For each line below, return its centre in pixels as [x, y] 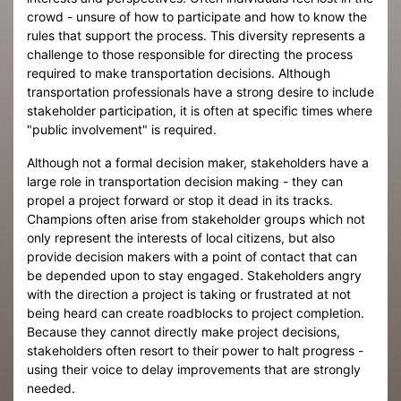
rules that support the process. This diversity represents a [196, 35]
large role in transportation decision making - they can [185, 181]
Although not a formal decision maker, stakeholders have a [198, 162]
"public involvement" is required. [122, 129]
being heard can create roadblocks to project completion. [196, 313]
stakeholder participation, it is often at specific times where [200, 111]
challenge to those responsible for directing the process [190, 54]
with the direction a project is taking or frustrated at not [189, 294]
